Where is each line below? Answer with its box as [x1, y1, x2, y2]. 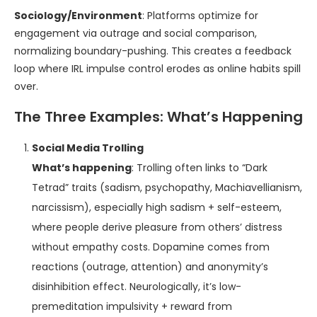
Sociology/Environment [14, 8, 142, 23]
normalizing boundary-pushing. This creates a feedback [14, 44, 292, 58]
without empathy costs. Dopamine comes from [32, 240, 270, 254]
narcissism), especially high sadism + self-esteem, [32, 200, 282, 214]
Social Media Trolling [32, 141, 144, 155]
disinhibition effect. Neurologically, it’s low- [32, 279, 241, 294]
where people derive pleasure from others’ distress [32, 220, 282, 234]
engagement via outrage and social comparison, [14, 26, 257, 40]
